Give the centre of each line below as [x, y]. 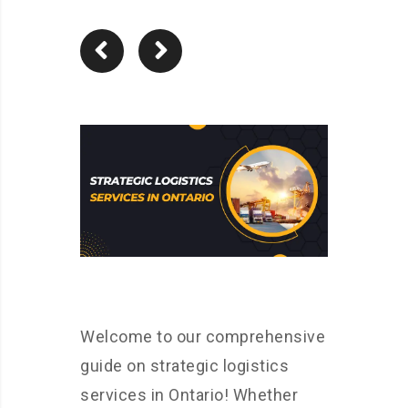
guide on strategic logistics [184, 366]
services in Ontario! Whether [189, 395]
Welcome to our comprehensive [203, 337]
